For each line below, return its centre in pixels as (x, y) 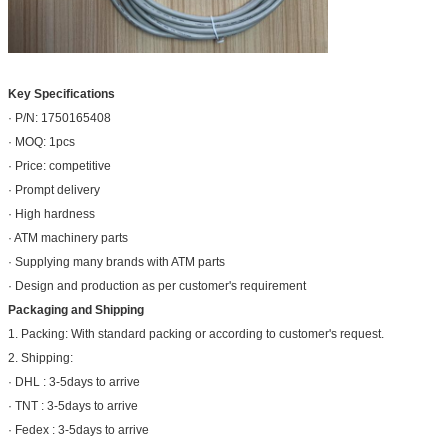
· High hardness (51, 213)
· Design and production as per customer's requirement (157, 285)
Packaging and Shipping (76, 309)
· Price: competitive (59, 165)
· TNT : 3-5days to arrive (73, 405)
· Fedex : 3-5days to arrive (78, 429)
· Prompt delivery (54, 189)
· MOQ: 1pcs (41, 141)
